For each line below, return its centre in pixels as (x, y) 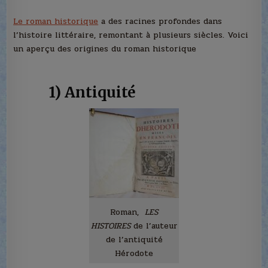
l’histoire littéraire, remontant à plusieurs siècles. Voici (131, 35)
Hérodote (134, 254)
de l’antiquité (134, 240)
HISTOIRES (110, 226)
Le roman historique (56, 22)
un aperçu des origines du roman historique (105, 49)
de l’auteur (154, 226)
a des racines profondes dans (160, 22)
